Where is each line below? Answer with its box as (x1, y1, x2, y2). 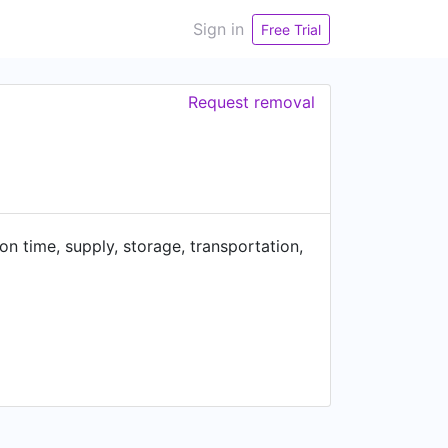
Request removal (188, 92, 315, 112)
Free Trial (261, 20, 321, 38)
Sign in (193, 19, 244, 39)
